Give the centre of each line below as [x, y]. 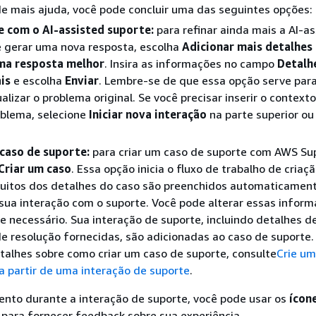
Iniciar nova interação [148, 114]
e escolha [38, 80]
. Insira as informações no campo [191, 63]
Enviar [82, 80]
